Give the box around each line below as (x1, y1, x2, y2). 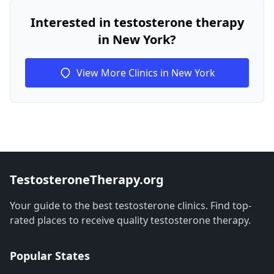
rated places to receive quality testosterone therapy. (10, 213, 251, 227)
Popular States (10, 248, 90, 263)
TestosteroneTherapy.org (10, 171, 164, 188)
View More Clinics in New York (76, 66, 215, 80)
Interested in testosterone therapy (30, 14, 244, 31)
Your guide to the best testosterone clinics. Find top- (10, 199, 251, 212)
